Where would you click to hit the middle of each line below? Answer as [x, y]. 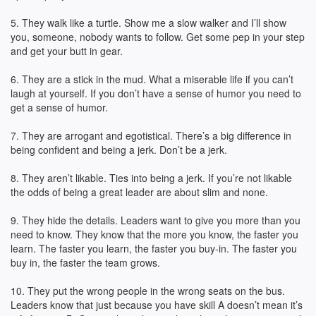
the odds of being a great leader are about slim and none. [139, 192]
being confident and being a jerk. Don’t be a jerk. [119, 150]
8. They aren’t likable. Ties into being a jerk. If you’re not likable [151, 178]
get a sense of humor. [59, 107]
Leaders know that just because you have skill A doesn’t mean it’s [157, 305]
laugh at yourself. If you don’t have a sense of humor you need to [156, 93]
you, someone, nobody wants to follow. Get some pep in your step [158, 37]
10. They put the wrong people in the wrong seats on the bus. [148, 291]
